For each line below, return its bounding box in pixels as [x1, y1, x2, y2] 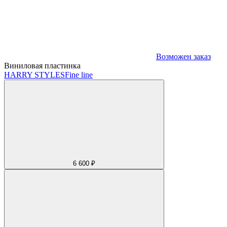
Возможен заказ [156, 52, 211, 61]
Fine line [65, 70, 93, 79]
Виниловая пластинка [4, 61, 81, 70]
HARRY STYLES [4, 70, 65, 79]
